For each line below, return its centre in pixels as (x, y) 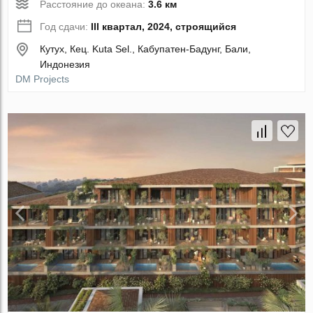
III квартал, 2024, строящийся (164, 27)
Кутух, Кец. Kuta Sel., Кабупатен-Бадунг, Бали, (146, 49)
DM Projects (43, 79)
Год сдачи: (66, 27)
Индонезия (65, 65)
